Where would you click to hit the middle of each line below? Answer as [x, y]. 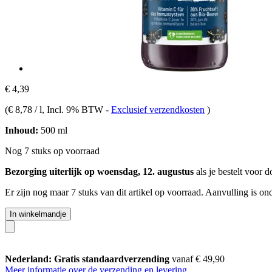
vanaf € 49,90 [198, 259]
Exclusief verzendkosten [158, 109]
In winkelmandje [38, 214]
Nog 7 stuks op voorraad [52, 151]
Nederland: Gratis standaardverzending [88, 259]
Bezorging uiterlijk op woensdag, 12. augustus [99, 171]
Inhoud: [22, 130]
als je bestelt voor [229, 171]
